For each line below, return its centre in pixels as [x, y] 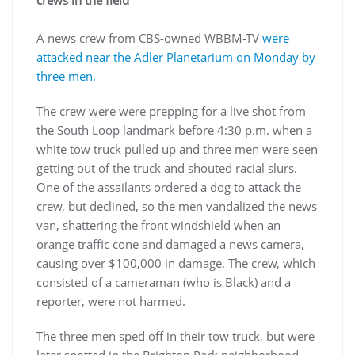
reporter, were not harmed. [111, 302]
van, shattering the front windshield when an [158, 225]
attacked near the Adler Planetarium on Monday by [176, 57]
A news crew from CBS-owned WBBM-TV [149, 38]
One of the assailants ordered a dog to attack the [169, 187]
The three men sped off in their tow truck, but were [176, 336]
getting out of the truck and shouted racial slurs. [167, 168]
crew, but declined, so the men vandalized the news [177, 206]
